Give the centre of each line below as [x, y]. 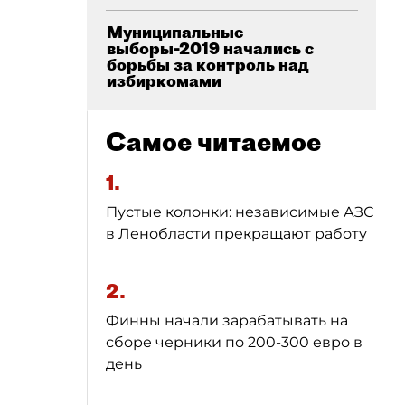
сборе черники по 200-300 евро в [234, 342]
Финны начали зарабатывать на [227, 320]
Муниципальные [175, 32]
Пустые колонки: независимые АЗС [240, 212]
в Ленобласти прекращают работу [236, 234]
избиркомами [164, 81]
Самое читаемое [213, 141]
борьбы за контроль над [207, 65]
